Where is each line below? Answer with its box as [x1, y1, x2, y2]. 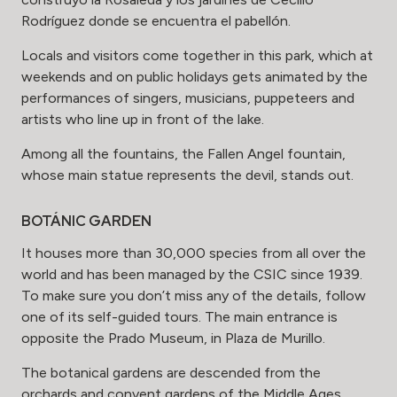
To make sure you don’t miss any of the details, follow [21, 287, 366, 305]
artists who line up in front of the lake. [21, 111, 264, 128]
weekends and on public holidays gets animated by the [21, 68, 368, 86]
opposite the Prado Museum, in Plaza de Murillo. [21, 330, 325, 347]
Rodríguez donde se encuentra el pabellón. [21, 12, 291, 30]
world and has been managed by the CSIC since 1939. [21, 266, 362, 284]
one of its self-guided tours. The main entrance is [21, 308, 338, 326]
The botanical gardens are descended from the [21, 364, 321, 382]
